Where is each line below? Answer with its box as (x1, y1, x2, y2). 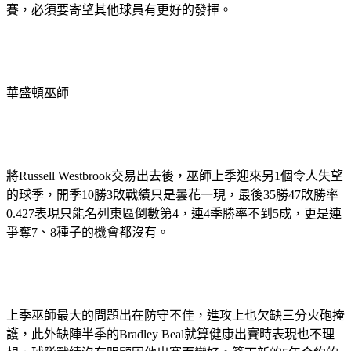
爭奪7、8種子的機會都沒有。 (6, 226, 169, 240)
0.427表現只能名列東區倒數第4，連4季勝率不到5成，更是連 (6, 207, 342, 221)
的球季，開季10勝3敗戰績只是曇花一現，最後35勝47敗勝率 (6, 188, 338, 202)
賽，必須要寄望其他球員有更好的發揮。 (6, 3, 232, 17)
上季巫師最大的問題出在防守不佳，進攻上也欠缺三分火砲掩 (6, 309, 345, 323)
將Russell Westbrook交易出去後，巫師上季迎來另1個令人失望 (6, 169, 343, 183)
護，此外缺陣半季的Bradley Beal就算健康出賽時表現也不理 (6, 327, 335, 342)
